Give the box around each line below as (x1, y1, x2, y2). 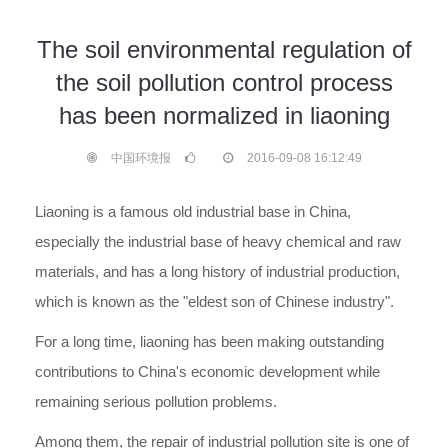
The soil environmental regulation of (36, 36, 412, 63)
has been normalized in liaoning (58, 102, 390, 129)
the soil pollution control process (55, 69, 393, 96)
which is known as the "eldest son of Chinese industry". (35, 293, 394, 310)
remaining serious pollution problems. (35, 393, 277, 410)
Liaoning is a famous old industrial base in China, (35, 203, 351, 220)
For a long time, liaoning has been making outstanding (35, 333, 384, 350)
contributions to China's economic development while (35, 363, 380, 380)
